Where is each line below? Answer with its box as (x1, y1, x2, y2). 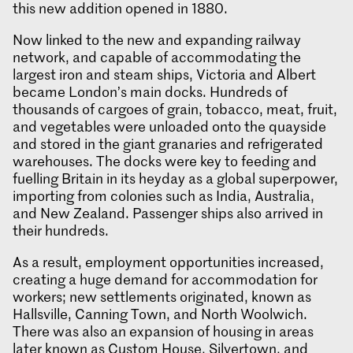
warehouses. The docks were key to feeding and (13, 151, 317, 171)
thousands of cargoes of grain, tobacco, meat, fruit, (13, 99, 337, 119)
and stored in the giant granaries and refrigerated (13, 134, 323, 154)
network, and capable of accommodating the (13, 47, 301, 67)
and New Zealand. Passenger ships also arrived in (13, 203, 323, 223)
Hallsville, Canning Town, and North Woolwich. (13, 304, 307, 324)
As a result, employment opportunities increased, (13, 252, 324, 272)
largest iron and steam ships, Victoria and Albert (13, 65, 316, 84)
